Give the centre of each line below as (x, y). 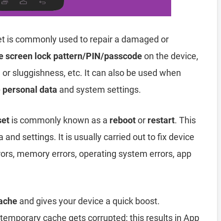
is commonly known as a (59, 120)
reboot (123, 120)
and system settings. (99, 90)
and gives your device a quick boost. (89, 201)
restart (161, 120)
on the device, (170, 56)
